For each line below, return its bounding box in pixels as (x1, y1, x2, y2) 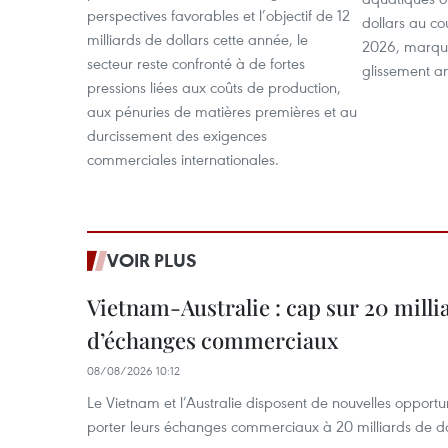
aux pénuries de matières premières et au (87, 101, 357, 121)
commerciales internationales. (87, 149, 279, 169)
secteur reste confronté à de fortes (87, 53, 305, 73)
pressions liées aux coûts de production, (87, 77, 341, 97)
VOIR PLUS (107, 248, 197, 272)
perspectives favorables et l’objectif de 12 (87, 5, 350, 25)
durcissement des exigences (87, 125, 267, 145)
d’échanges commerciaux (87, 325, 339, 355)
